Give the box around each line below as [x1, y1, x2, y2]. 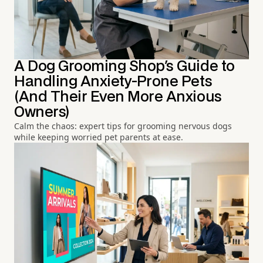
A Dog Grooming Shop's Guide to [14, 60, 235, 74]
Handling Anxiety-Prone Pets [14, 75, 213, 89]
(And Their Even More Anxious [14, 90, 222, 104]
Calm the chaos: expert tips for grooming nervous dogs [14, 120, 232, 132]
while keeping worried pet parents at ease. [14, 131, 183, 143]
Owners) [14, 106, 69, 120]
